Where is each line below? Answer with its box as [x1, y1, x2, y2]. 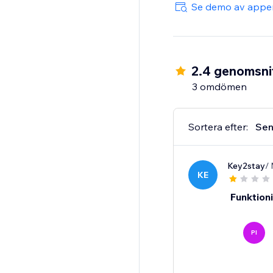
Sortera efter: [188, 121, 248, 133]
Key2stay [227, 160, 265, 172]
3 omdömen [191, 80, 247, 93]
